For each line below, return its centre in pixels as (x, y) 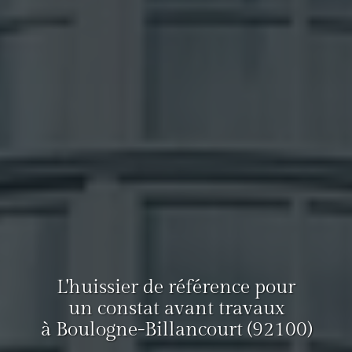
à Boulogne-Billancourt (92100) (176, 330)
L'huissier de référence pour (176, 288)
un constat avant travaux (176, 309)
